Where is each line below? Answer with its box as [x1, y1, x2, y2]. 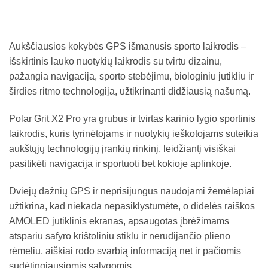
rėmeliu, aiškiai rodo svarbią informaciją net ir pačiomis [9, 245, 241, 256]
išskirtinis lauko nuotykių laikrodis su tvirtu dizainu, [9, 56, 222, 66]
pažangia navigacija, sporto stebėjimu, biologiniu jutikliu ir [9, 71, 254, 81]
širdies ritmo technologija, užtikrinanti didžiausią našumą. [9, 86, 251, 96]
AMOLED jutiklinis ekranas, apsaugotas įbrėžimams [9, 215, 229, 226]
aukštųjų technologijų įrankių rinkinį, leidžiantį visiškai [9, 143, 236, 154]
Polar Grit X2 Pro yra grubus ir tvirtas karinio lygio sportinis [9, 113, 255, 124]
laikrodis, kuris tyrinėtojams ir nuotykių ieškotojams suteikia [9, 128, 258, 139]
